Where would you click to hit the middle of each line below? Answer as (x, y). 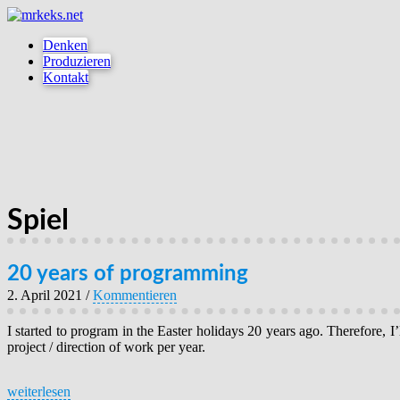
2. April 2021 (45, 296)
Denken (65, 45)
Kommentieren (135, 296)
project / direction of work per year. (106, 347)
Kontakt (66, 77)
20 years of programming (128, 275)
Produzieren (77, 61)
